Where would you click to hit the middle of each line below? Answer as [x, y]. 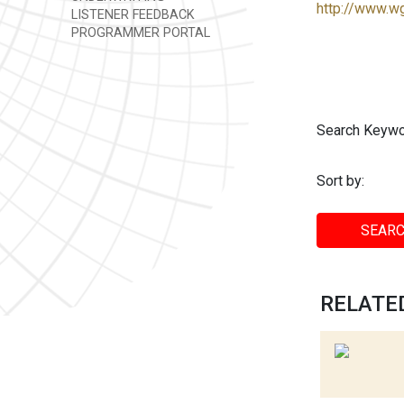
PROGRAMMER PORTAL [139, 33]
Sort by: [340, 180]
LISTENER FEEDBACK [131, 15]
